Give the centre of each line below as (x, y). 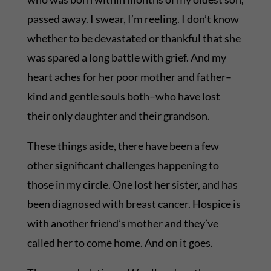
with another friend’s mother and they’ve (122, 224)
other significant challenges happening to (123, 165)
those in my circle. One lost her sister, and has (132, 185)
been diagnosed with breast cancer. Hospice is (134, 204)
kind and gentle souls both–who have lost (123, 96)
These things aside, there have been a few (123, 146)
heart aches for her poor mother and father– (129, 77)
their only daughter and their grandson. (118, 116)
